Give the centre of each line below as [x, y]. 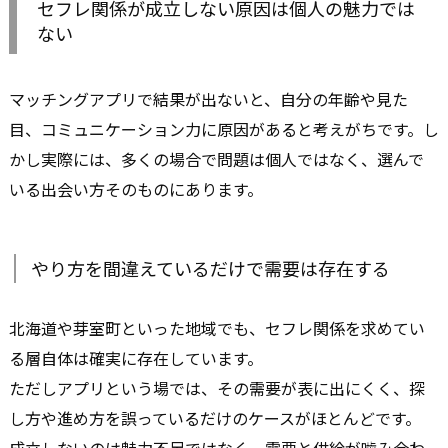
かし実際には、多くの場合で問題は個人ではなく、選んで [216, 158]
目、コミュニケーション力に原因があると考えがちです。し [224, 128]
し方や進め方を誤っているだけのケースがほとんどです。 [215, 417]
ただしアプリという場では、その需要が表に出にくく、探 [217, 387]
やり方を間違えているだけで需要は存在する [210, 267]
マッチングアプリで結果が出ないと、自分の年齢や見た [208, 98]
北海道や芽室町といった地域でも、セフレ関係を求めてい [217, 327]
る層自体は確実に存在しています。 [136, 357]
